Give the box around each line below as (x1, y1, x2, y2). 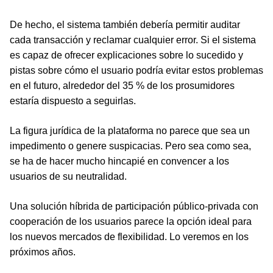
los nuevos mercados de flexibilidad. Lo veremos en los (10, 232, 249, 243)
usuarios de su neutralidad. (10, 171, 127, 182)
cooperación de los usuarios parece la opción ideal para (10, 216, 252, 227)
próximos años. (10, 247, 76, 258)
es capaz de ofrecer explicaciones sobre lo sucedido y (10, 50, 243, 61)
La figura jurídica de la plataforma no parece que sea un (10, 126, 250, 136)
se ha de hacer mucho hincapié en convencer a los (10, 156, 229, 167)
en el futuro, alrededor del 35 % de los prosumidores (10, 80, 235, 91)
